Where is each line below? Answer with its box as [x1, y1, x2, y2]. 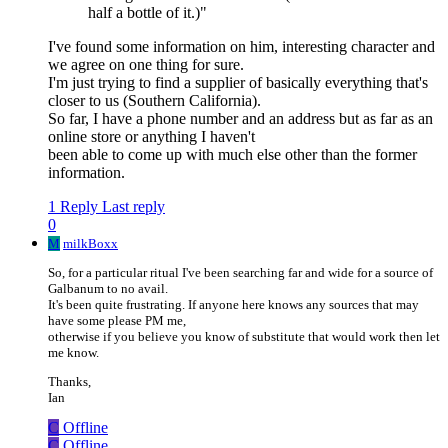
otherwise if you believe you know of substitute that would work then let [48, 329, 440, 345]
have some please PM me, [48, 313, 186, 329]
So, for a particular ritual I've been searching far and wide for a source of [48, 265, 433, 281]
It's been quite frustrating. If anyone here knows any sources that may [48, 297, 419, 313]
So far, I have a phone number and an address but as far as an [48, 110, 433, 128]
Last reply [102, 198, 165, 216]
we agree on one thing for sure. [48, 56, 244, 74]
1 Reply [48, 198, 98, 216]
